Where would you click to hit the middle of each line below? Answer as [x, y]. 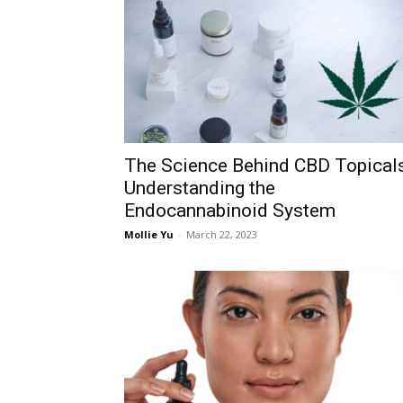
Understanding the [200, 188]
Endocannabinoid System [230, 210]
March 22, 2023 [222, 234]
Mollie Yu [149, 234]
